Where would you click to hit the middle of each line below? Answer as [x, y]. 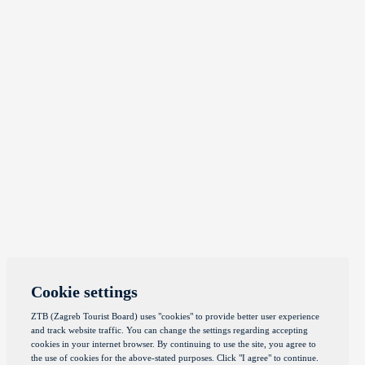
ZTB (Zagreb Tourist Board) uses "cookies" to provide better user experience [175, 316]
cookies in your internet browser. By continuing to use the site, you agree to [174, 344]
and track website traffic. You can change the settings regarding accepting [169, 330]
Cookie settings [84, 292]
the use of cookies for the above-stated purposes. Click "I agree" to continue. [175, 358]
